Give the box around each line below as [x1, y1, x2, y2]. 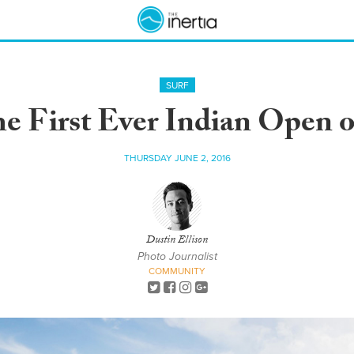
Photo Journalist [137, 250, 217, 263]
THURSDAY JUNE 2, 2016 [123, 153, 231, 164]
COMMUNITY [149, 265, 205, 277]
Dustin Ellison [146, 232, 208, 250]
